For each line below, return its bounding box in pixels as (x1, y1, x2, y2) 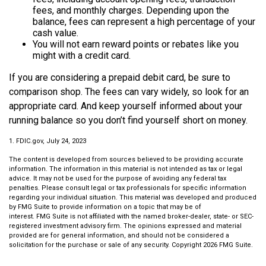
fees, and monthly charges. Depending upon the (33, 5, 229, 17)
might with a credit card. (33, 50, 131, 62)
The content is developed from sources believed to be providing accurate (9, 156, 243, 164)
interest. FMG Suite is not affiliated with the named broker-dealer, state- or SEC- (9, 213, 254, 221)
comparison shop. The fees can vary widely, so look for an (9, 86, 249, 98)
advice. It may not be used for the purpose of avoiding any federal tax (9, 175, 226, 183)
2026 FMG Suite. (203, 241, 253, 249)
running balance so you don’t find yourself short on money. (9, 115, 248, 126)
